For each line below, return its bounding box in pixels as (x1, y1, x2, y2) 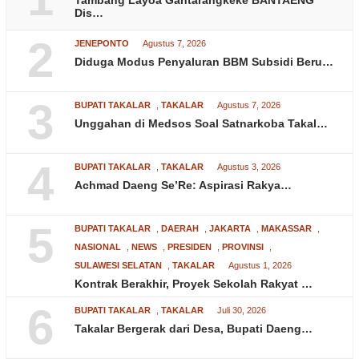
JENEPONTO (75, 38, 129, 49)
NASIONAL (75, 242, 121, 252)
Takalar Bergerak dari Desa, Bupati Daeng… (75, 322, 313, 336)
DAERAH (161, 224, 199, 234)
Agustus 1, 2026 (228, 260, 292, 271)
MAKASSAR (261, 224, 312, 234)
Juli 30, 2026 (217, 305, 266, 316)
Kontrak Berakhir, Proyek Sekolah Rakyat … (75, 277, 313, 291)
